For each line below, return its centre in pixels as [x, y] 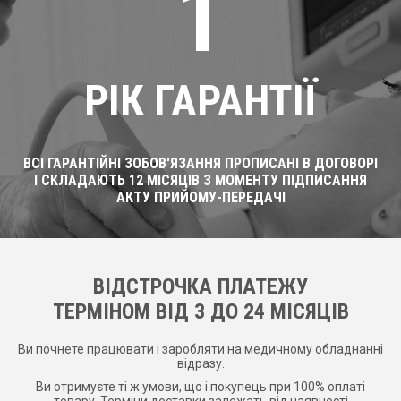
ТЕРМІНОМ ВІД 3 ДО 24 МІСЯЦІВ [200, 311]
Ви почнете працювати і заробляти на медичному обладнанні [200, 349]
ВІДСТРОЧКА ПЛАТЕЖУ [200, 286]
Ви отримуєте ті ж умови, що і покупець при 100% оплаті [200, 386]
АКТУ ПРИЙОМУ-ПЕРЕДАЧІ [200, 197]
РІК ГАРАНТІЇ [200, 101]
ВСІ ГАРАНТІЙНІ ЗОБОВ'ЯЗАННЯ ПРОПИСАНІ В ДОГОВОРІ [200, 163]
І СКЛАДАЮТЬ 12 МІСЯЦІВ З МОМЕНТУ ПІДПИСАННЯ [200, 180]
